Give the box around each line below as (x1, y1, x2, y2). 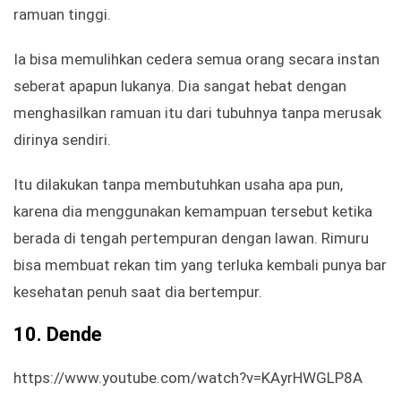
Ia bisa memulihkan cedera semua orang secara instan (13, 50, 380, 69)
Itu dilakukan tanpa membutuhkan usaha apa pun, (13, 175, 343, 194)
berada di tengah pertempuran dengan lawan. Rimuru (13, 229, 369, 248)
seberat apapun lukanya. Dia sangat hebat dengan (13, 77, 346, 96)
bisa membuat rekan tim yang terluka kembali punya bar (13, 256, 387, 275)
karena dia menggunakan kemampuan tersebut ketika (13, 202, 372, 221)
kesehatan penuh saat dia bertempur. (13, 283, 262, 302)
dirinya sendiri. (13, 131, 111, 149)
